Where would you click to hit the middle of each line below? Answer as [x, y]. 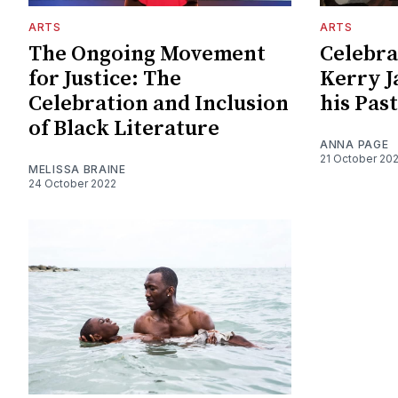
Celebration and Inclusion [159, 103]
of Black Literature [124, 128]
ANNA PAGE [354, 144]
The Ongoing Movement [147, 54]
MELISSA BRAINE [77, 169]
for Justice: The [105, 79]
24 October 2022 [72, 183]
